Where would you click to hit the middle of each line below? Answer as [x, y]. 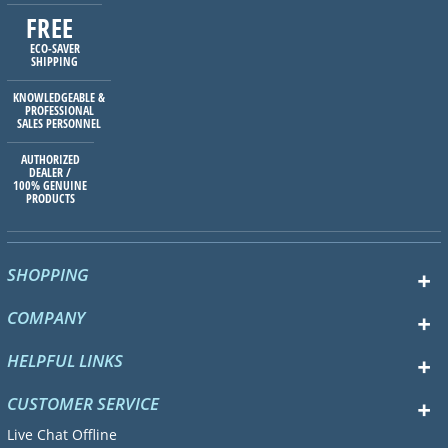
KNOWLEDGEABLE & [59, 98]
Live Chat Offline [62, 435]
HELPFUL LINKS [65, 361]
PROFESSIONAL [59, 111]
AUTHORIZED [50, 160]
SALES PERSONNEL [59, 124]
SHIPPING [55, 62]
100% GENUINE [50, 186]
